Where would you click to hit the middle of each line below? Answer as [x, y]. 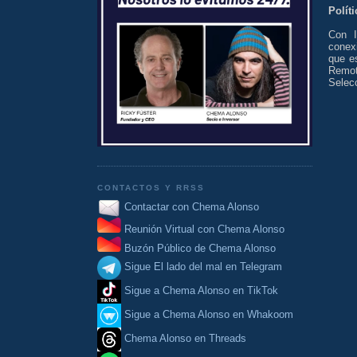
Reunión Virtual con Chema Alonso [204, 229]
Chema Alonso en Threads [184, 339]
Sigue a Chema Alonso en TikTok [201, 291]
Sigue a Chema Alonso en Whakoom [209, 315]
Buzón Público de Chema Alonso [200, 248]
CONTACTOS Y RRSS [151, 187]
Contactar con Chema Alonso [192, 207]
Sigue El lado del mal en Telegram [202, 267]
